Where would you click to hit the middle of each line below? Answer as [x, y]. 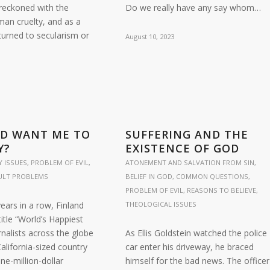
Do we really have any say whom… [193, 8]
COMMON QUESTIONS [212, 176]
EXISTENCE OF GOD [182, 148]
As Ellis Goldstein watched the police [196, 233]
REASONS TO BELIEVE [221, 190]
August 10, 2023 [149, 36]
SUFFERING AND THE [187, 134]
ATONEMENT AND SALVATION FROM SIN [190, 162]
